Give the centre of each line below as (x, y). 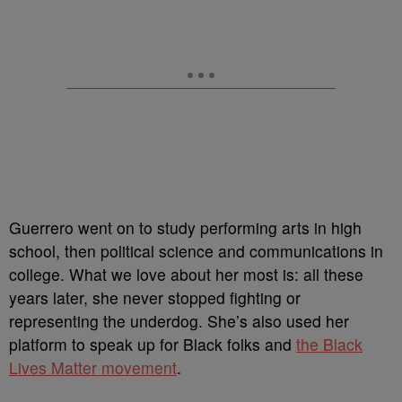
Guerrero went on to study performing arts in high (185, 227)
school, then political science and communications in (196, 251)
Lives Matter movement (93, 367)
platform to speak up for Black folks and (153, 344)
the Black (329, 344)
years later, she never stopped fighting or (155, 297)
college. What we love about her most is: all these (186, 274)
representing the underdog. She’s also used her (179, 321)
